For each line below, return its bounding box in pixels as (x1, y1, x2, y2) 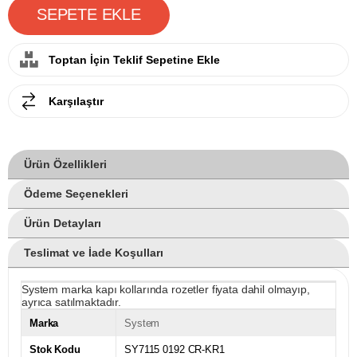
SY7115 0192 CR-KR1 (124, 343, 225, 355)
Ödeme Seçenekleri (24, 186, 128, 200)
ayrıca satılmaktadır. (22, 295, 122, 308)
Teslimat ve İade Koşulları (24, 245, 163, 259)
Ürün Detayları (24, 216, 101, 229)
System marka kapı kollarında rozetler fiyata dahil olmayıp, (22, 282, 310, 296)
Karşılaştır (49, 94, 104, 108)
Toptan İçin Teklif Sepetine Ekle (49, 53, 220, 66)
